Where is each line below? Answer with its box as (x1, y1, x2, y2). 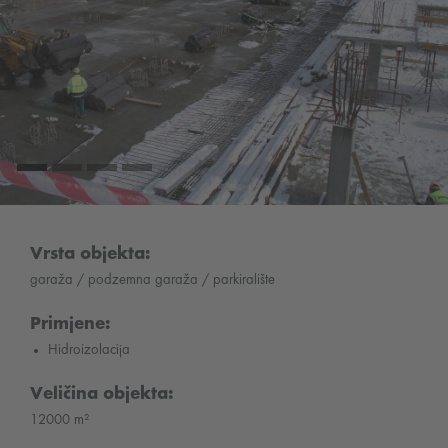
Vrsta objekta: (30, 245, 151, 263)
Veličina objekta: (30, 386, 174, 404)
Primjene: (30, 316, 111, 334)
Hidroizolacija (47, 343, 130, 358)
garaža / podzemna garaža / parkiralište (30, 272, 275, 287)
